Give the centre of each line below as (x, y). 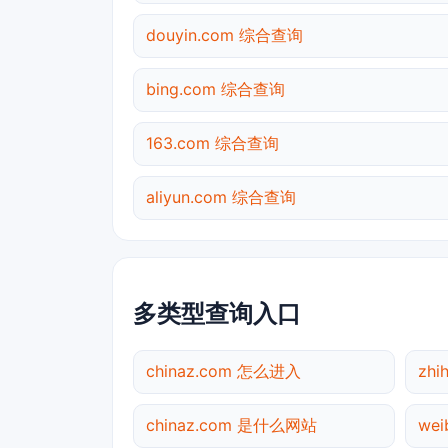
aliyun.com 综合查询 (221, 197)
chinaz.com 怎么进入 (223, 370)
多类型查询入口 (217, 313)
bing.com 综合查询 (215, 89)
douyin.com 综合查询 (224, 35)
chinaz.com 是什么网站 (231, 424)
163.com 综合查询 (212, 143)
